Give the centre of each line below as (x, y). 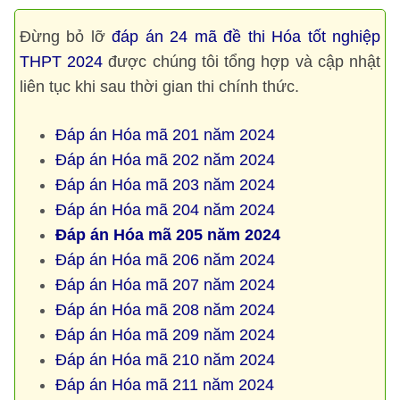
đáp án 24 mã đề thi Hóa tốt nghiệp (246, 37)
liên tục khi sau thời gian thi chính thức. (159, 87)
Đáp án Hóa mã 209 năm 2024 (165, 335)
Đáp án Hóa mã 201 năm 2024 (165, 135)
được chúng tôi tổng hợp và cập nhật (242, 62)
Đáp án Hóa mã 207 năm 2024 (165, 285)
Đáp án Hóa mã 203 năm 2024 (165, 185)
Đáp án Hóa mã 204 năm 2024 (165, 210)
